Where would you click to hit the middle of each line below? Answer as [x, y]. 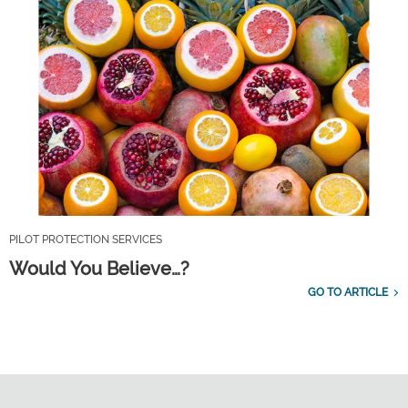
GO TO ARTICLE [348, 293]
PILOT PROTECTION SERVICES [86, 240]
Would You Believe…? [99, 269]
